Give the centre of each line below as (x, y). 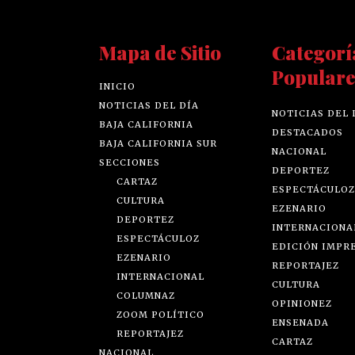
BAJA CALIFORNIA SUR (158, 144)
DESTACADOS (307, 133)
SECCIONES (130, 163)
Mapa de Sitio (160, 53)
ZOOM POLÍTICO (161, 315)
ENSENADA (300, 323)
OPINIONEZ (302, 304)
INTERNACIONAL (161, 277)
